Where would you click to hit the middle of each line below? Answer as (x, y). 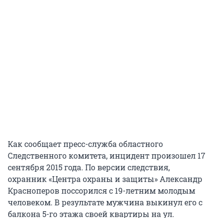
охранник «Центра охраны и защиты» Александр (105, 179)
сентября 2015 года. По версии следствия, (89, 167)
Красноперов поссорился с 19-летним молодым (101, 190)
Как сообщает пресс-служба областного (85, 144)
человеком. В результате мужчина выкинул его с (105, 202)
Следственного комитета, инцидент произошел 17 (107, 155)
